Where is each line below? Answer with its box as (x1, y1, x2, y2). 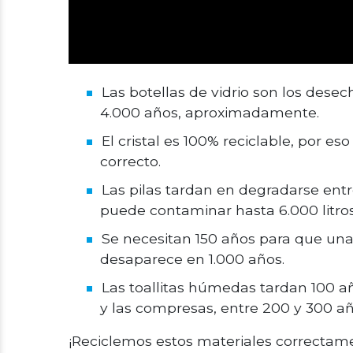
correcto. (100, 153, 161, 169)
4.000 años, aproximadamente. (100, 104, 319, 121)
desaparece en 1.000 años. (100, 251, 284, 267)
